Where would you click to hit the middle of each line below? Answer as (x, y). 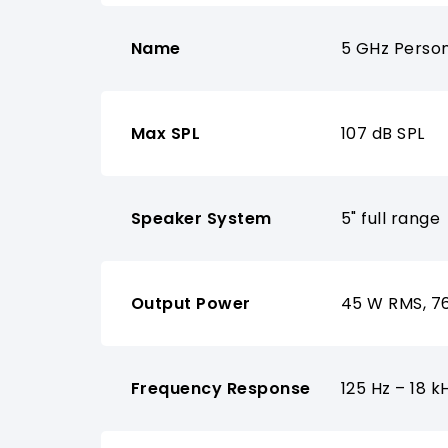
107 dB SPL (382, 133)
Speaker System (201, 218)
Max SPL (165, 133)
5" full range (390, 218)
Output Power (190, 303)
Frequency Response (220, 388)
